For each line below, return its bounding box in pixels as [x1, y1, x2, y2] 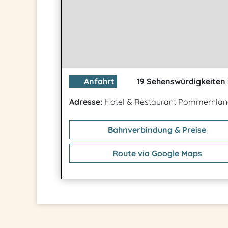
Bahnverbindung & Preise [106, 125, 206, 135]
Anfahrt [82, 76, 115, 87]
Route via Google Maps [110, 148, 202, 158]
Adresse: [69, 97, 102, 107]
